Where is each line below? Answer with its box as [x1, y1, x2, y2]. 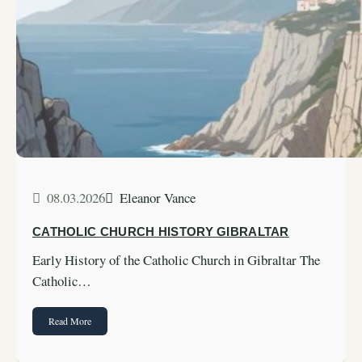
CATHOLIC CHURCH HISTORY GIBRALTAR [32, 225, 289, 239]
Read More [48, 314, 91, 327]
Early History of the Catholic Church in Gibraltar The [32, 250, 320, 269]
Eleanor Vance [120, 188, 196, 208]
